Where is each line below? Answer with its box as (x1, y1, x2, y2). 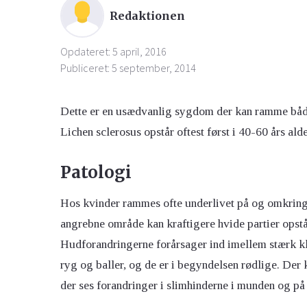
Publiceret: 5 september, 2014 (60, 61, 196, 75)
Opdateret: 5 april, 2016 (60, 45, 167, 59)
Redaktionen (110, 9, 185, 23)
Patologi (60, 162, 132, 184)
